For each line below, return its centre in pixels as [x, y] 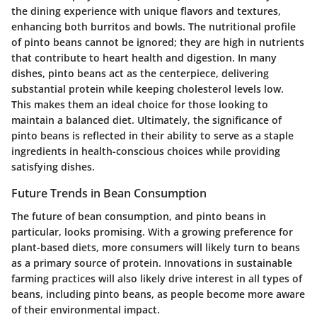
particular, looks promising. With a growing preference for [152, 231]
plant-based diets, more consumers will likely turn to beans [156, 247]
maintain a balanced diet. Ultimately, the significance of [146, 120]
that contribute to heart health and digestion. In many [144, 58]
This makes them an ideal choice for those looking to [140, 105]
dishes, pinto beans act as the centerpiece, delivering [140, 74]
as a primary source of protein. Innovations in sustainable [152, 263]
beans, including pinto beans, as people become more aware [158, 294]
